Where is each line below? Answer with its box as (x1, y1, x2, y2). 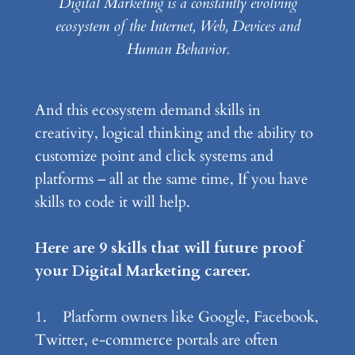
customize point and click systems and (34, 146, 273, 167)
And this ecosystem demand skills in (34, 100, 261, 121)
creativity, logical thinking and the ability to (34, 123, 313, 144)
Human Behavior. (126, 39, 229, 60)
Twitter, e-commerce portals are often (34, 330, 278, 351)
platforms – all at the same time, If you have (34, 169, 308, 190)
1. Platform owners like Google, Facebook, (34, 307, 319, 328)
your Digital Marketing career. (34, 261, 250, 282)
